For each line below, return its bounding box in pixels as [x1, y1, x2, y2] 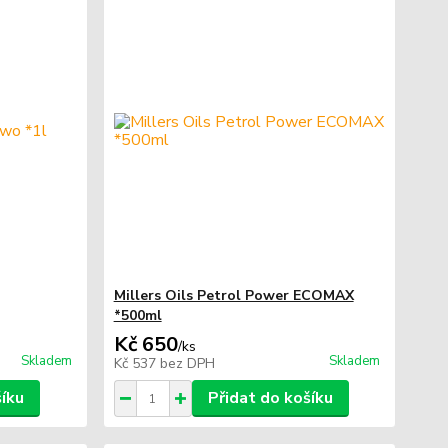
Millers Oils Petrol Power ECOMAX [113, 286, 354, 305]
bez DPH [159, 354, 215, 373]
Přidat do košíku [207, 387, 333, 409]
